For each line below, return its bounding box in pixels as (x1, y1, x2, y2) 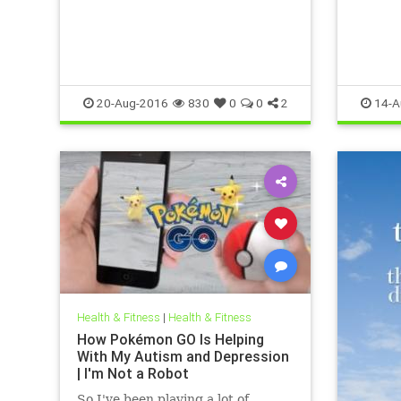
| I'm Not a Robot (76, 363, 189, 382)
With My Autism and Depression (76, 346, 289, 365)
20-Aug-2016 (93, 95, 168, 111)
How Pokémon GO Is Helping (76, 329, 264, 348)
